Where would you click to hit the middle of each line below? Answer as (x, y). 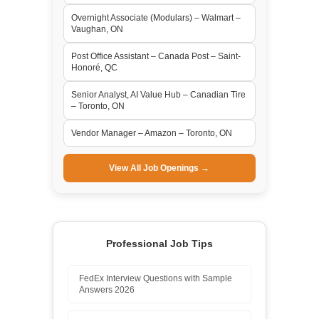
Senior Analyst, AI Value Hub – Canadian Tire (158, 94)
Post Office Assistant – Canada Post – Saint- (156, 56)
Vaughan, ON (97, 29)
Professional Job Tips (159, 243)
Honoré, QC (94, 67)
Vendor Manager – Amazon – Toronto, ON (151, 133)
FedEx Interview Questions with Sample (155, 278)
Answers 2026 (106, 289)
